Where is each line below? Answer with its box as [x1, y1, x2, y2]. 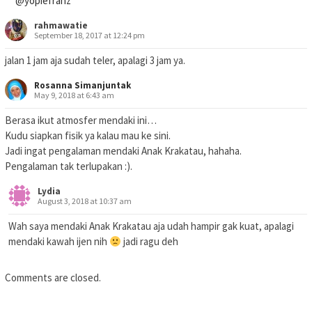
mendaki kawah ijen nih [8, 235, 109, 249]
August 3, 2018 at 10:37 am [38, 196, 132, 207]
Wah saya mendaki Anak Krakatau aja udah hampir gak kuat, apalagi [8, 219, 294, 233]
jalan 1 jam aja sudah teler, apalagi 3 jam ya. [5, 54, 185, 68]
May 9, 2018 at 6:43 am [34, 90, 114, 101]
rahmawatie [34, 19, 88, 32]
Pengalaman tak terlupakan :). [5, 159, 132, 173]
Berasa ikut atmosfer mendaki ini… [5, 114, 157, 127]
